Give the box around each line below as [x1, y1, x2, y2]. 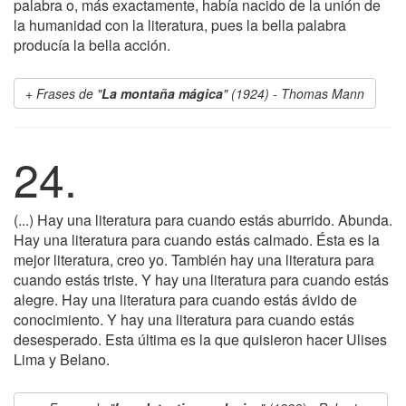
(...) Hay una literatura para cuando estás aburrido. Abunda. [14, 209, 392, 230]
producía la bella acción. [14, 34, 170, 55]
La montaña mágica [101, 84, 223, 102]
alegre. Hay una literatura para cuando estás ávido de [14, 289, 357, 310]
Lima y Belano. [14, 349, 110, 370]
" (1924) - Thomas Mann [223, 84, 364, 102]
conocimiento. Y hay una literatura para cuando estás [14, 309, 354, 330]
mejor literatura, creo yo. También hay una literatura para [14, 249, 374, 270]
